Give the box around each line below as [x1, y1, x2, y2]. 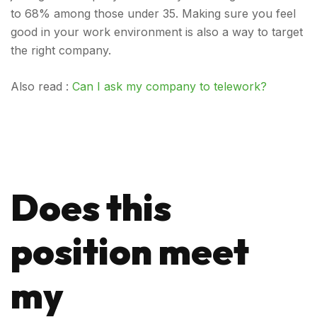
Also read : [11, 79, 72, 93]
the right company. [11, 43, 111, 57]
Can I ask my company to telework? [72, 79, 267, 93]
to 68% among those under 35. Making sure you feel [11, 6, 296, 21]
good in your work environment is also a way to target [11, 25, 303, 39]
